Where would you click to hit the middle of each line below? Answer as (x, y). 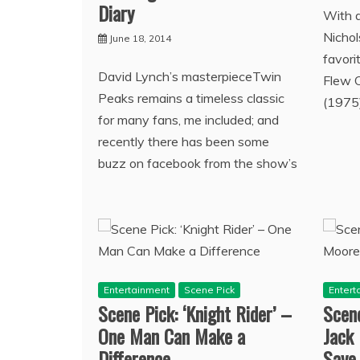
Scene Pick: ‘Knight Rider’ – (195, 313)
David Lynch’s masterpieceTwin (190, 76)
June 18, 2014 (140, 38)
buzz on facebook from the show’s (198, 163)
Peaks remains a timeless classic (191, 98)
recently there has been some (184, 141)
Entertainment (137, 289)
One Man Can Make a (172, 335)
